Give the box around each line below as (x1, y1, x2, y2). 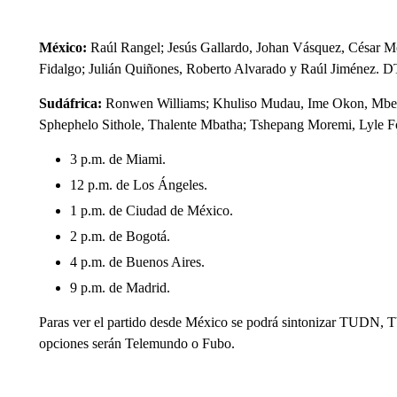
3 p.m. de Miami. (69, 152, 166, 167)
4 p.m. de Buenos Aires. (69, 254, 205, 269)
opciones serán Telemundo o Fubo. (38, 336, 235, 351)
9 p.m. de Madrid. (69, 280, 170, 295)
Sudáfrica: (38, 96, 105, 111)
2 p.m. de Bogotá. (69, 229, 170, 244)
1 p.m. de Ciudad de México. (69, 203, 233, 218)
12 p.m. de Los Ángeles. (69, 177, 207, 192)
